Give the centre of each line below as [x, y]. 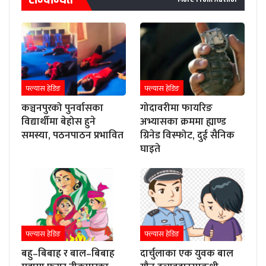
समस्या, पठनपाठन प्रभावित [72, 136]
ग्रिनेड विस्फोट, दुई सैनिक [187, 136]
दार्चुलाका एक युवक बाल [187, 254]
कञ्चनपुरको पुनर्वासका [62, 108]
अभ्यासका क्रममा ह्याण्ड [183, 122]
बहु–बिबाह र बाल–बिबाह [68, 254]
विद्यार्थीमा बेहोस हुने [58, 122]
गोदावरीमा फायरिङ [176, 108]
